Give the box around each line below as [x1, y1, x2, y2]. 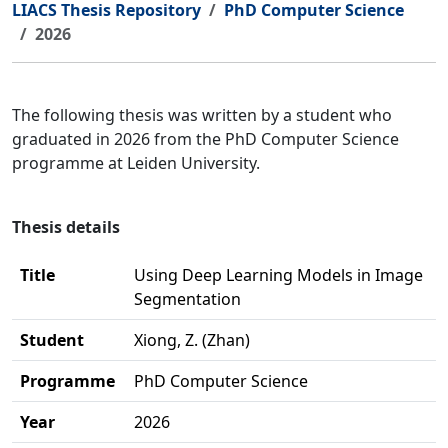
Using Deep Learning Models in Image [134, 264, 423, 286]
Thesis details [12, 216, 120, 238]
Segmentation [134, 288, 241, 310]
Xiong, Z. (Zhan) [134, 329, 250, 351]
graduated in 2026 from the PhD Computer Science [12, 128, 399, 150]
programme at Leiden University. [12, 152, 260, 174]
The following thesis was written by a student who [12, 104, 392, 126]
